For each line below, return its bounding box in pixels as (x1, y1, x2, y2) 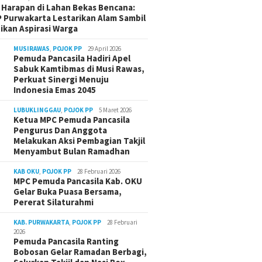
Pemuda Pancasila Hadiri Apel (13, 53, 131, 64)
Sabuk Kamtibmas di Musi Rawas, (13, 63, 145, 75)
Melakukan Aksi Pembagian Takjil (13, 135, 146, 147)
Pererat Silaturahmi (13, 196, 94, 208)
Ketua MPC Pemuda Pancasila (13, 114, 130, 126)
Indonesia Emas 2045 (13, 84, 96, 96)
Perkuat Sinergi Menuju (13, 74, 109, 85)
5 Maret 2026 (99, 106, 132, 115)
